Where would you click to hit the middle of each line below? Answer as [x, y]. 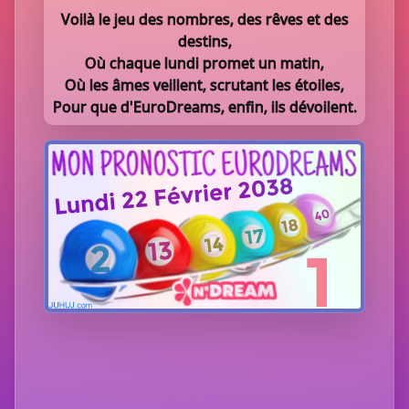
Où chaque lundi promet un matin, [204, 63]
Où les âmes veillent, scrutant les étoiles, [204, 85]
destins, [204, 41]
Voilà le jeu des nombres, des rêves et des [204, 19]
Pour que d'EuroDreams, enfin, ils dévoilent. [204, 107]
